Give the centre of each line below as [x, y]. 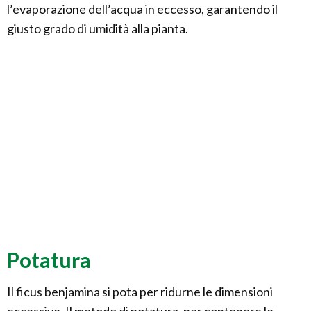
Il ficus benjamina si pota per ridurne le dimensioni [140, 292]
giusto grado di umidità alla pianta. [98, 29]
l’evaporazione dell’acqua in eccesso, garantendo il [142, 9]
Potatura [49, 260]
